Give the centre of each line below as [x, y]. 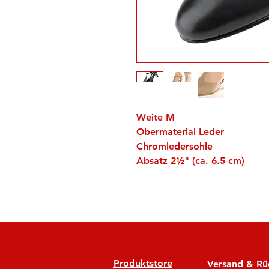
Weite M [156, 117]
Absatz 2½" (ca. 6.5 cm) [190, 161]
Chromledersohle [174, 146]
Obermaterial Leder [180, 132]
